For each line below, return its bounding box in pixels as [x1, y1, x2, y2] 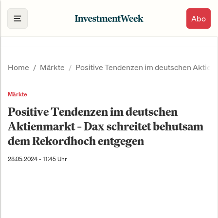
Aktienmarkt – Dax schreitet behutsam [8, 119, 203, 134]
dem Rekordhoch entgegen [8, 133, 144, 148]
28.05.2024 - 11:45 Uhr [8, 155, 67, 163]
